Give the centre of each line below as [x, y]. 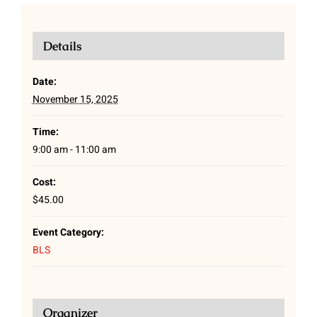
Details [62, 46]
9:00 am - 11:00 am [74, 150]
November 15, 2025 [75, 100]
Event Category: [68, 233]
